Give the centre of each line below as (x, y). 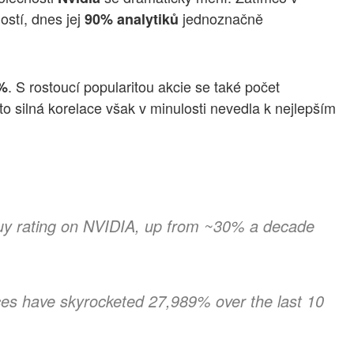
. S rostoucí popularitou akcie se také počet (144, 86)
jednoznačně (221, 19)
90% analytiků (130, 19)
